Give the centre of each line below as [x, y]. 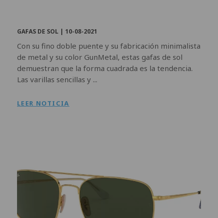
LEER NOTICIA [43, 103]
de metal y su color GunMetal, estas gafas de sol [100, 57]
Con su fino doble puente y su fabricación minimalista [109, 45]
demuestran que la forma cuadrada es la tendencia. [105, 68]
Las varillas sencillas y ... [57, 79]
